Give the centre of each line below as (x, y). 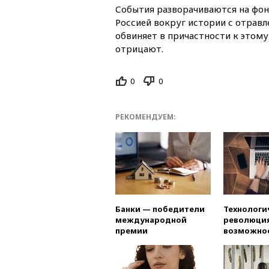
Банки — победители (160, 209)
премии (131, 231)
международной (151, 220)
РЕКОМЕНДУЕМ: (146, 117)
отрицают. (139, 48)
